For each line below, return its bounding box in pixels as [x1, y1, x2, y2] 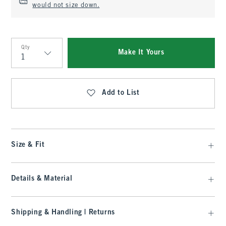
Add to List [102, 90, 140, 96]
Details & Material [11, 176, 73, 182]
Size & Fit [11, 142, 45, 148]
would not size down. [32, 3, 100, 9]
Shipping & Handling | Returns [11, 209, 115, 216]
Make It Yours [118, 49, 164, 56]
